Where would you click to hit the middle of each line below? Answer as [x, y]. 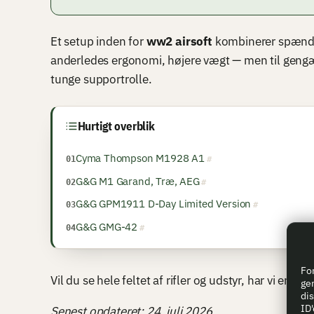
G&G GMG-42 [107, 226]
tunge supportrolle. [101, 80]
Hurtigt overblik [116, 126]
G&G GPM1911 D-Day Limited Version [163, 204]
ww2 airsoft [179, 42]
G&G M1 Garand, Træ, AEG [137, 180]
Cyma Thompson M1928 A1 [140, 158]
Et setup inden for [98, 42]
